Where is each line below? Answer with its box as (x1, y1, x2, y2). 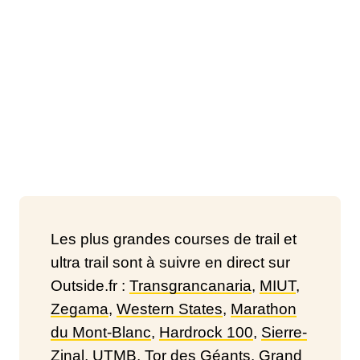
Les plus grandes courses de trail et (51, 231, 297, 247)
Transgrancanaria (129, 277, 252, 294)
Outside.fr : (51, 277, 129, 294)
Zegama (51, 301, 108, 317)
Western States (117, 301, 223, 317)
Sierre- (261, 324, 307, 341)
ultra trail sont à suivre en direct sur (51, 254, 290, 271)
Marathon (231, 301, 297, 317)
